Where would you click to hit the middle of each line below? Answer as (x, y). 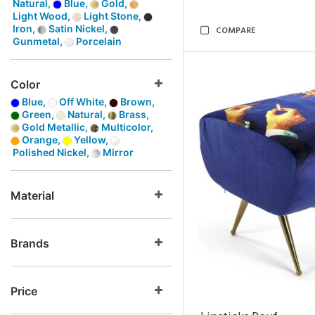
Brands (30, 243)
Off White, (83, 102)
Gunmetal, (38, 41)
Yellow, (91, 140)
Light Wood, (41, 16)
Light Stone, (112, 16)
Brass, (133, 114)
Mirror (117, 152)
